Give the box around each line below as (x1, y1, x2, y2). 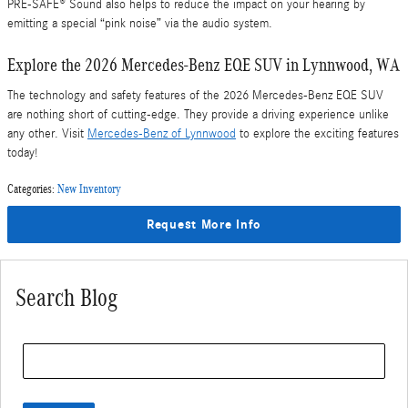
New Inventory (57, 181, 121, 196)
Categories (7, 181, 52, 196)
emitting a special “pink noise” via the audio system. (7, 16, 272, 31)
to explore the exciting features (236, 126, 399, 141)
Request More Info (147, 216, 261, 232)
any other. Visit (7, 126, 87, 141)
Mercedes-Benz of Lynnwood (87, 126, 236, 141)
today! (7, 145, 37, 160)
